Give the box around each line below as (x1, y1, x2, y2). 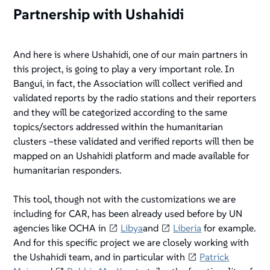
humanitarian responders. (13, 164, 122, 177)
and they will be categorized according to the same (13, 106, 228, 119)
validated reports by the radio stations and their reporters (13, 92, 257, 104)
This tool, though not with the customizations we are (13, 193, 236, 206)
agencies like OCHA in (13, 222, 109, 234)
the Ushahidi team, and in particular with (13, 251, 188, 263)
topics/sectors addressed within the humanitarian (13, 121, 224, 133)
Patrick (199, 251, 230, 263)
